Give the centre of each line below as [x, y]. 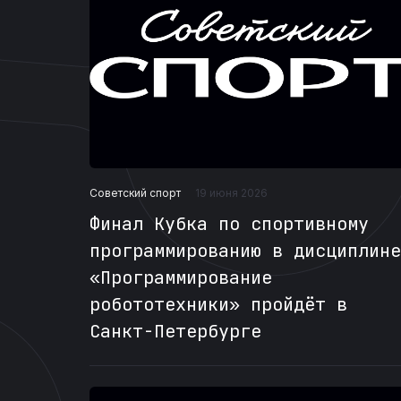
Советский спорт [135, 192]
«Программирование [181, 278]
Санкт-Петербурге [175, 332]
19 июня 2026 [231, 193]
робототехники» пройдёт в [218, 305]
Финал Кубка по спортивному [229, 224]
